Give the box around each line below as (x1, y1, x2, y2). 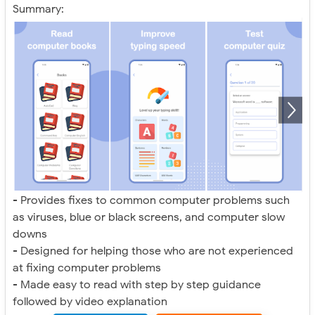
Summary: (13, 2, 64, 17)
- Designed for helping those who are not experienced (13, 243, 293, 258)
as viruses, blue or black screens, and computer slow (13, 210, 285, 224)
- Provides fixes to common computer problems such (13, 193, 290, 207)
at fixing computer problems (13, 260, 161, 275)
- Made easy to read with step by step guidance (13, 277, 261, 292)
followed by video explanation (13, 294, 167, 309)
